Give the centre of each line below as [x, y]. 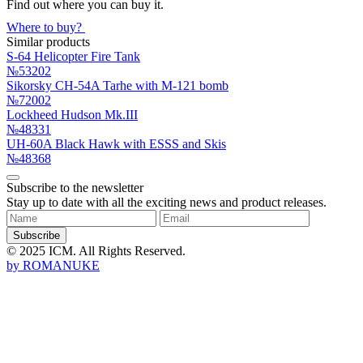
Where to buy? [46, 27]
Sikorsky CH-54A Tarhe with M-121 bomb [117, 85]
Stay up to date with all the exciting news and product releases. [167, 202]
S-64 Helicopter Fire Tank [73, 56]
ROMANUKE [61, 265]
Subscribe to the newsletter [75, 187]
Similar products [48, 41]
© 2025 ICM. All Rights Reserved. [96, 250]
